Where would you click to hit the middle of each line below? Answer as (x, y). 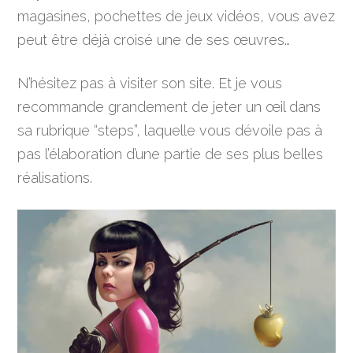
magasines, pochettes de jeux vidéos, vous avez (176, 16)
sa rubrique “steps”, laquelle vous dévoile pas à (170, 130)
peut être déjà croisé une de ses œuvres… (154, 39)
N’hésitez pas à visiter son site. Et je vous (150, 83)
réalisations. (55, 177)
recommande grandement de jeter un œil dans (169, 106)
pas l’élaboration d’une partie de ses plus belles (171, 154)
